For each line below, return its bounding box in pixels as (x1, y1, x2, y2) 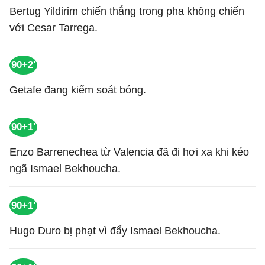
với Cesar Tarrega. (9, 22, 98, 34)
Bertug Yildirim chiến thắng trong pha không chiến (9, 5, 244, 17)
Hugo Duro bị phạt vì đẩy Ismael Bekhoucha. (9, 225, 221, 237)
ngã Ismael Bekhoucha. (9, 163, 121, 174)
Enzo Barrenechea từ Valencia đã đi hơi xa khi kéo (9, 146, 249, 158)
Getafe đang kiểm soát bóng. (9, 84, 146, 96)
